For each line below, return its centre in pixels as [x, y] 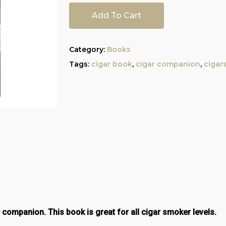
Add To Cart [116, 15]
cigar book [111, 64]
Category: [88, 49]
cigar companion [168, 64]
